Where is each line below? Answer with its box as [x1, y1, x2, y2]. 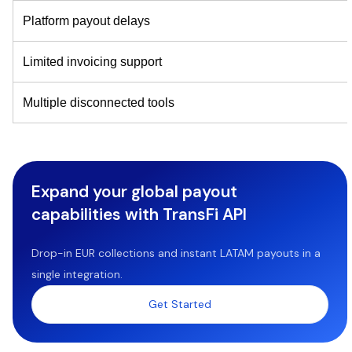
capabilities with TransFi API [31, 203, 247, 225]
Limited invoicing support [23, 55, 162, 69]
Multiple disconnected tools [23, 96, 174, 110]
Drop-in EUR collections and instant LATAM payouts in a [31, 246, 321, 261]
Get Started [148, 297, 211, 312]
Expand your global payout [31, 181, 237, 203]
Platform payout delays [23, 14, 150, 28]
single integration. [31, 267, 123, 282]
